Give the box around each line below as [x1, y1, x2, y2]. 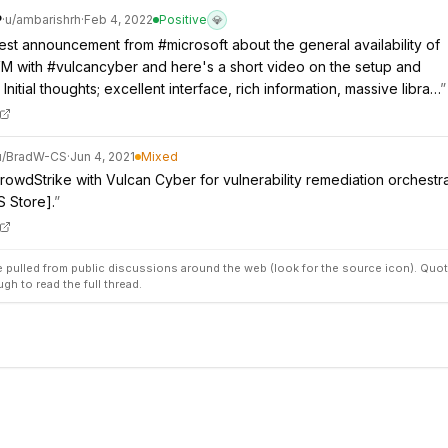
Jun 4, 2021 [70, 149, 135, 164]
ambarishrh [16, 12, 81, 27]
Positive [159, 12, 207, 27]
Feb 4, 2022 [84, 12, 153, 27]
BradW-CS [6, 149, 67, 164]
